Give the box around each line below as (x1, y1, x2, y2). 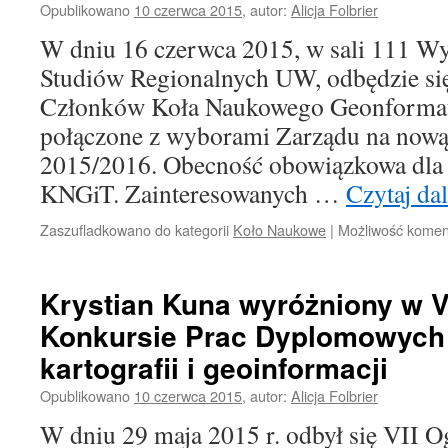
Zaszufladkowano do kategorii (40, 219, 229, 240)
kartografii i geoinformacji (40, 347, 388, 388)
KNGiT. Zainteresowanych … (40, 176, 346, 210)
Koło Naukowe (233, 219, 326, 240)
